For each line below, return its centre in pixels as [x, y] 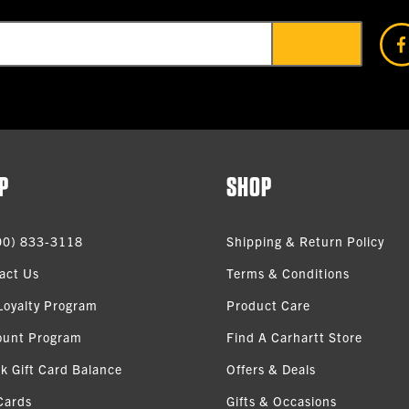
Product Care [268, 305]
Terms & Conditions [288, 273]
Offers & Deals [271, 369]
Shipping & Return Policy [305, 241]
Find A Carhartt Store [294, 337]
